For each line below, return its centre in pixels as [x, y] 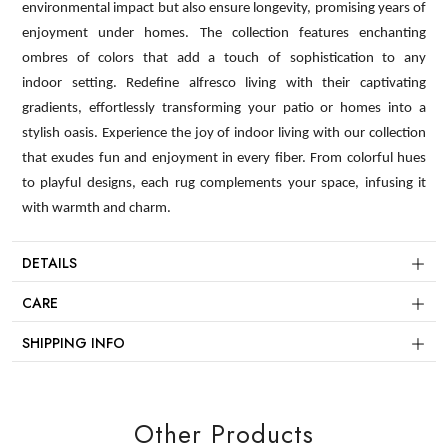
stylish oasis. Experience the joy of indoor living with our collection [224, 133]
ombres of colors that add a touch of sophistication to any [224, 58]
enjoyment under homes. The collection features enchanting [224, 33]
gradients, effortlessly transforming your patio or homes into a [224, 108]
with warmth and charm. [96, 208]
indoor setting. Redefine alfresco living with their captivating [224, 83]
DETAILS [49, 262]
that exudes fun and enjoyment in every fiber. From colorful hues [224, 158]
